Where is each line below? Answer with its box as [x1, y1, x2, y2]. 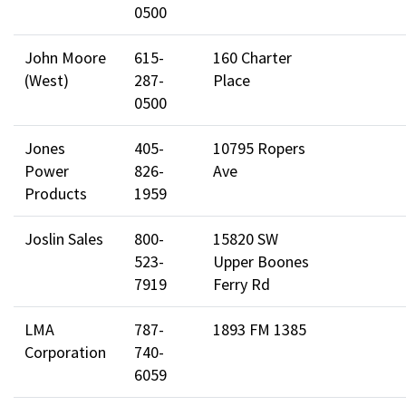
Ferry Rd [213, 273, 270, 295]
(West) [24, 69, 69, 91]
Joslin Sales [24, 227, 103, 249]
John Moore [24, 46, 106, 68]
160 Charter [213, 46, 292, 68]
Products [24, 182, 87, 204]
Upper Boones [213, 250, 309, 272]
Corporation [24, 341, 106, 362]
